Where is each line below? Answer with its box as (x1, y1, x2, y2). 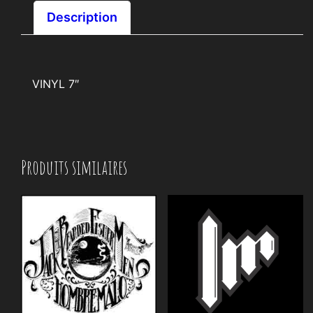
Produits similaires (21, 154, 128, 180)
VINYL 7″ (32, 76, 80, 91)
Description (47, 9, 118, 24)
